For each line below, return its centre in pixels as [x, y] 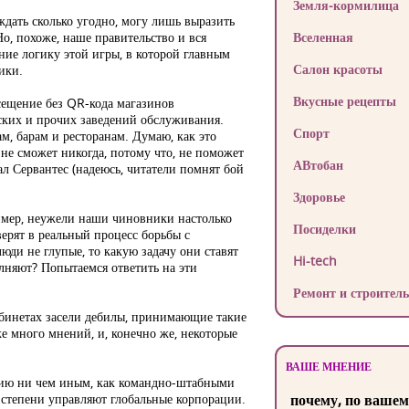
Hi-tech [315, 261]
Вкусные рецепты [344, 101]
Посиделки [324, 229]
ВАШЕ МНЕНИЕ [328, 367]
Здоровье [319, 197]
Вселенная [323, 37]
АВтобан [318, 165]
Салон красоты [337, 69]
